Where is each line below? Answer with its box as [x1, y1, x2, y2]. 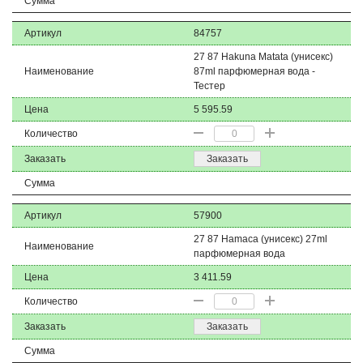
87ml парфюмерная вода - [194, 66, 315, 77]
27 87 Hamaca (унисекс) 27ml [194, 233, 327, 245]
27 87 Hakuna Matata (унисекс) [194, 51, 333, 62]
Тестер [194, 80, 225, 92]
